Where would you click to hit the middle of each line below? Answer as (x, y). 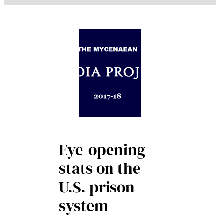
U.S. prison (97, 187)
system (83, 206)
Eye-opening (102, 150)
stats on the (100, 169)
